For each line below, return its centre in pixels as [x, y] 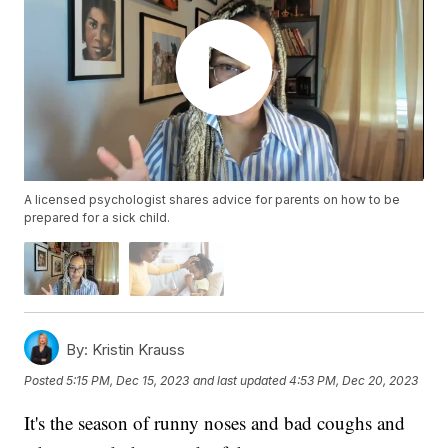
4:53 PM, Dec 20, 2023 [354, 381]
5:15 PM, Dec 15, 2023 [128, 381]
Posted [45, 381]
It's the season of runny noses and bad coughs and [215, 422]
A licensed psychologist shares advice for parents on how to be [212, 200]
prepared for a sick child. [97, 218]
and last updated [240, 381]
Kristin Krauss [137, 349]
